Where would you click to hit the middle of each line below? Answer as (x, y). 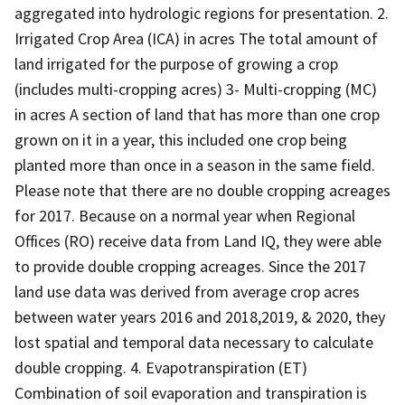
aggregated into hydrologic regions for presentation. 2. (202, 13)
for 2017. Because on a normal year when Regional (185, 215)
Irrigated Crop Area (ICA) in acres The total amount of (196, 38)
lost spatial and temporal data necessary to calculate (194, 342)
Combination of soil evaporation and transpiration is (191, 392)
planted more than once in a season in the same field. (195, 165)
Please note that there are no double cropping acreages (202, 190)
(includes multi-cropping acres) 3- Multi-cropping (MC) (196, 89)
